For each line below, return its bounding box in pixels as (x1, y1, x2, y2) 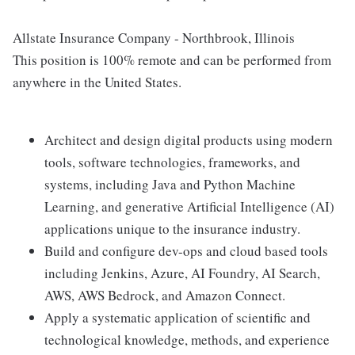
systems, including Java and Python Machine (44, 175, 296, 193)
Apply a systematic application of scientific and (44, 308, 311, 326)
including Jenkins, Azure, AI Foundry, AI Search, (44, 264, 320, 282)
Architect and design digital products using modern (44, 131, 333, 149)
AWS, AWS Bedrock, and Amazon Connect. (44, 286, 285, 304)
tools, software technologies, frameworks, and (44, 153, 300, 171)
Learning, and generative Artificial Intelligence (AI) (44, 197, 334, 216)
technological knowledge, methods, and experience (44, 330, 330, 349)
